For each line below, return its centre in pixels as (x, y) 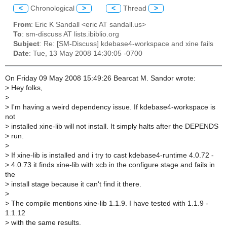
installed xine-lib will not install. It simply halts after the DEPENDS (114, 126)
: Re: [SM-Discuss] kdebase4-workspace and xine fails (126, 44)
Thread (135, 8)
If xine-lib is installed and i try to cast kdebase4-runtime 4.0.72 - (111, 155)
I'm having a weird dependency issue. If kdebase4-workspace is (112, 107)
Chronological (52, 8)
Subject (26, 44)
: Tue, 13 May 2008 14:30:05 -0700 (86, 54)
